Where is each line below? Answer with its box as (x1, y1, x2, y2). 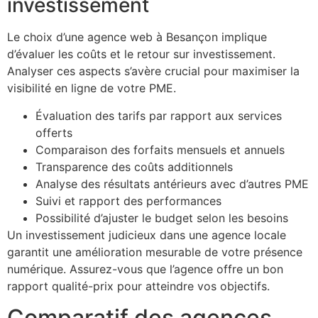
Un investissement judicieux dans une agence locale (7, 227, 286, 242)
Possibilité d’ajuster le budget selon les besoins (35, 210, 288, 225)
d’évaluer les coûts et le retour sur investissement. (7, 47, 275, 62)
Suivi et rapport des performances (35, 193, 221, 208)
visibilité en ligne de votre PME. (7, 81, 176, 96)
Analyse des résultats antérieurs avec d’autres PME (35, 176, 309, 191)
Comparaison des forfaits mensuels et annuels (35, 142, 285, 157)
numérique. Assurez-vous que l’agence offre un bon (7, 261, 283, 276)
